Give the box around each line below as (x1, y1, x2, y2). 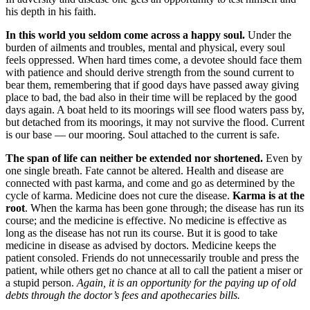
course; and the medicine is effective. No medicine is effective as (6, 214, 286, 226)
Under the (245, 28, 291, 41)
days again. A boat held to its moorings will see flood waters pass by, (6, 103, 304, 116)
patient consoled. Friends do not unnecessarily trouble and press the (6, 251, 299, 264)
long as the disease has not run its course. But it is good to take (6, 226, 277, 239)
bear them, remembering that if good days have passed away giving (6, 78, 299, 91)
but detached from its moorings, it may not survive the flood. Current (6, 116, 304, 128)
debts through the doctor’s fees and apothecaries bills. (6, 289, 240, 301)
